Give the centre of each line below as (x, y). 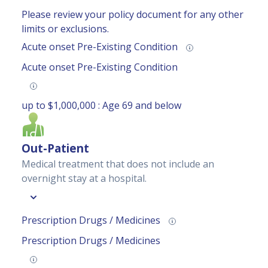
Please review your (65, 15)
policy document (145, 15)
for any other (212, 15)
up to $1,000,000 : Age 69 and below (101, 106)
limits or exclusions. (65, 29)
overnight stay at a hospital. (84, 179)
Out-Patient (55, 148)
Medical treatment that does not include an (118, 164)
